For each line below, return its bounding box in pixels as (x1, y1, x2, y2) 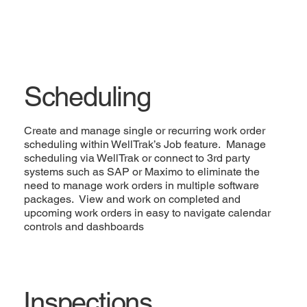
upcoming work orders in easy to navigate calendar (23, 206, 271, 219)
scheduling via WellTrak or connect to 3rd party (23, 151, 250, 164)
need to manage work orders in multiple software (23, 178, 259, 192)
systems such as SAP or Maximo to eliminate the (23, 164, 260, 178)
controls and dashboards (23, 219, 144, 233)
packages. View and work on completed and (23, 192, 241, 206)
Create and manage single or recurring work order (23, 123, 265, 137)
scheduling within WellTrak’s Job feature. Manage (23, 137, 266, 151)
